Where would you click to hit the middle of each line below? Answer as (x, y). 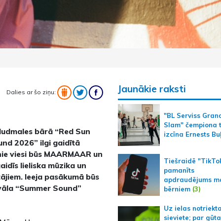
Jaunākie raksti (152, 89)
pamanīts (179, 170)
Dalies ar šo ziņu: (32, 92)
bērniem (177, 189)
